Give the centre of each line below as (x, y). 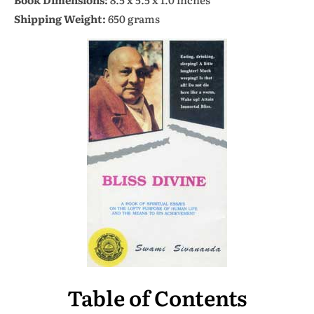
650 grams (133, 19)
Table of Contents (157, 297)
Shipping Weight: (60, 19)
